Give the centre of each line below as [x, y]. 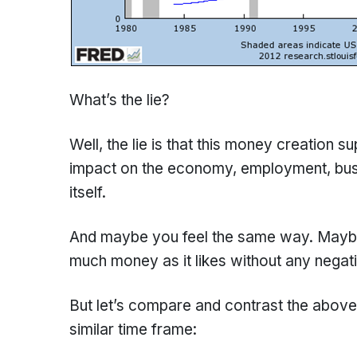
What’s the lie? [120, 100]
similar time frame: [133, 330]
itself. [88, 192]
